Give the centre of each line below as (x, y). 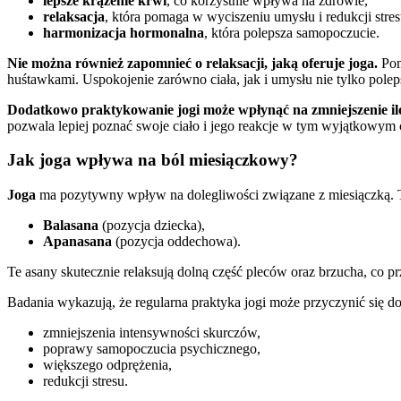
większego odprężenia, (107, 364)
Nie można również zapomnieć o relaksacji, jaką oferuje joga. (192, 63)
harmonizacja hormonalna (124, 32)
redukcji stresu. (85, 380)
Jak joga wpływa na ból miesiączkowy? (153, 160)
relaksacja (74, 16)
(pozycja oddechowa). (176, 241)
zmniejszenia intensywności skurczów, (152, 332)
